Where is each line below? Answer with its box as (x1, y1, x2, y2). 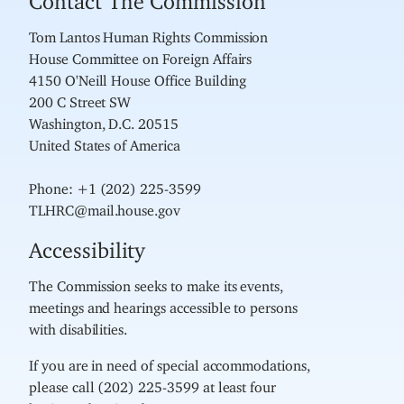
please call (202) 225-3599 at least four (29, 378, 277, 390)
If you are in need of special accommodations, (29, 356, 310, 368)
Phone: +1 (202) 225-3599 (29, 179, 201, 191)
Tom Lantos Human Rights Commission (29, 28, 269, 40)
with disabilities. (29, 320, 128, 332)
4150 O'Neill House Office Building (29, 71, 247, 83)
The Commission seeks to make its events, (29, 277, 284, 289)
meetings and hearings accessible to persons (29, 298, 298, 310)
